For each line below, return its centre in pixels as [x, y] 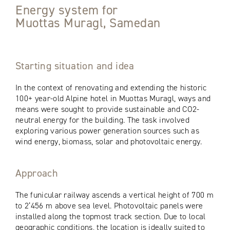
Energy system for [67, 10]
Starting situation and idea [75, 65]
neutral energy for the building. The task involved [103, 120]
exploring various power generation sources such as [108, 130]
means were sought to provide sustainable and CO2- [108, 109]
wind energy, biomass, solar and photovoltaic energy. [109, 141]
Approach [37, 173]
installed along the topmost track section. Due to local [111, 216]
